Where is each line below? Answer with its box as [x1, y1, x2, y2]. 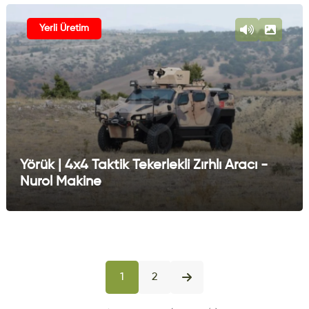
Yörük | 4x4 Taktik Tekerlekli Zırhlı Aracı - [19, 158, 268, 172]
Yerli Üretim [39, 23, 89, 33]
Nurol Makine [19, 175, 101, 189]
